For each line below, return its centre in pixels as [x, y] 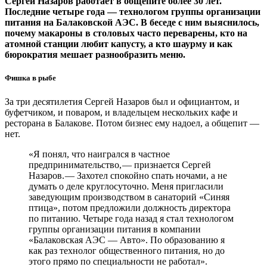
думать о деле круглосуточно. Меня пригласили [126, 186]
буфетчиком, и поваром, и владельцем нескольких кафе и [121, 112]
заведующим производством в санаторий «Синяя [129, 197]
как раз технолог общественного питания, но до [127, 250]
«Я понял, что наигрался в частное [99, 154]
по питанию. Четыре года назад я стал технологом [131, 218]
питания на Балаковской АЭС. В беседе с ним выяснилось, [132, 23]
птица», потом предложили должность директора [130, 207]
